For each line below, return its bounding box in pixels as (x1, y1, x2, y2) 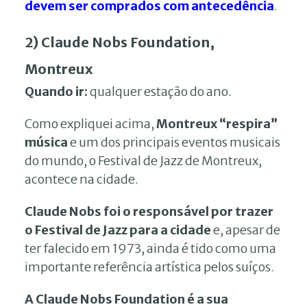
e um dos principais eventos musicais (68, 134, 280, 150)
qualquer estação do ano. (88, 83, 232, 99)
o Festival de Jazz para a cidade (25, 221, 211, 238)
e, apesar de (211, 221, 280, 238)
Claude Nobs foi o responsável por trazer (25, 203, 273, 219)
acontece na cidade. (25, 171, 138, 187)
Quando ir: (25, 83, 88, 99)
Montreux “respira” (156, 115, 278, 132)
